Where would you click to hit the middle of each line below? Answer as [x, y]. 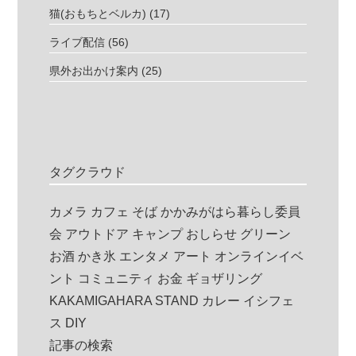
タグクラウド [88, 172]
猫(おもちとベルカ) [98, 14]
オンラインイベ [259, 257]
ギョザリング [224, 279]
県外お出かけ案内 [94, 71]
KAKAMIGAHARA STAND [124, 301]
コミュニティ [116, 279]
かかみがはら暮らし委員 [231, 212]
